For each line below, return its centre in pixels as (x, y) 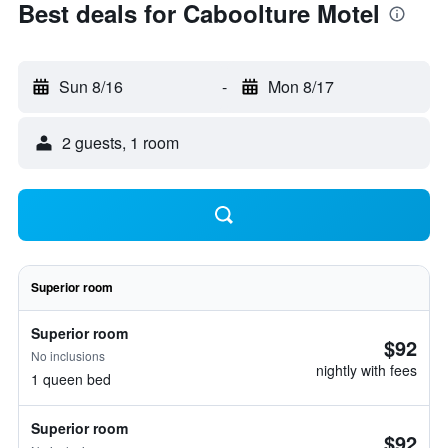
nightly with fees (366, 370)
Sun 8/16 (91, 86)
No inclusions (68, 355)
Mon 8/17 (300, 86)
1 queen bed (71, 379)
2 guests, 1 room (120, 142)
